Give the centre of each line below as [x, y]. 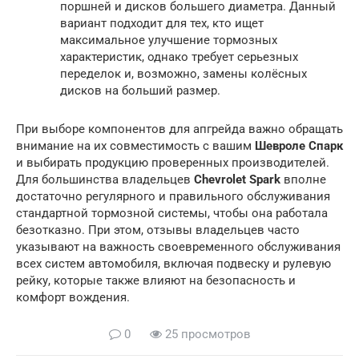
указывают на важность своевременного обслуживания [178, 247]
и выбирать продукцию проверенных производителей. [173, 163]
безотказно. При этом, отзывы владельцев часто [158, 230]
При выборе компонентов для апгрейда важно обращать [179, 129]
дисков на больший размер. [140, 91]
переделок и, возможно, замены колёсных [184, 74]
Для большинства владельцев [105, 179]
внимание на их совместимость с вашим [135, 146]
